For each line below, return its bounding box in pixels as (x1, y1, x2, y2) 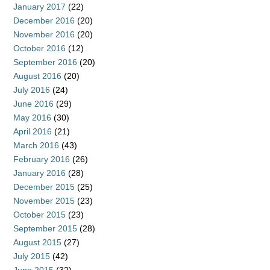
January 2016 (13, 168, 66, 178)
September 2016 (13, 57, 77, 67)
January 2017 (13, 2, 66, 11)
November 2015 (13, 196, 75, 206)
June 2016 (13, 99, 54, 108)
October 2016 (13, 43, 66, 53)
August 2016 (13, 71, 61, 81)
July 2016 (13, 85, 50, 95)
